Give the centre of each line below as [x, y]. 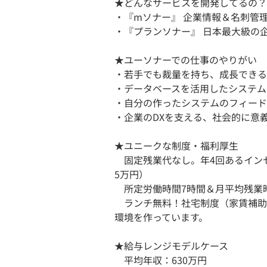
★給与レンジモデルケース [171, 246]
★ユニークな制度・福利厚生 [176, 145]
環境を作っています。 [161, 217]
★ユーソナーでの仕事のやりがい [186, 60]
